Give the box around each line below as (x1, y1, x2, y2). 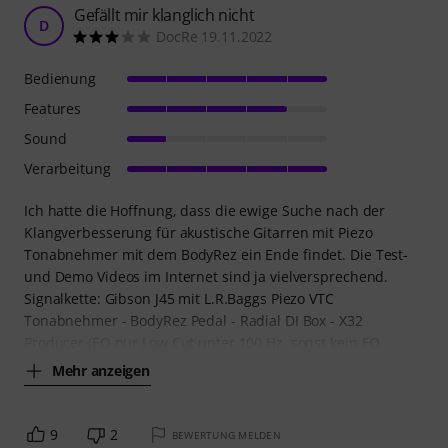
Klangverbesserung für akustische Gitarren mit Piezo (24, 222, 373, 242)
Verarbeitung (24, 158, 111, 178)
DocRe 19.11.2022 (156, 26, 273, 46)
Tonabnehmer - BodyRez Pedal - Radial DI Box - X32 (24, 310, 363, 330)
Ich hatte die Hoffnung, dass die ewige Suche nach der (24, 200, 386, 220)
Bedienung (24, 68, 97, 88)
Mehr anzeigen (52, 361, 150, 380)
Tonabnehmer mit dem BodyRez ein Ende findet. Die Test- (24, 244, 409, 264)
